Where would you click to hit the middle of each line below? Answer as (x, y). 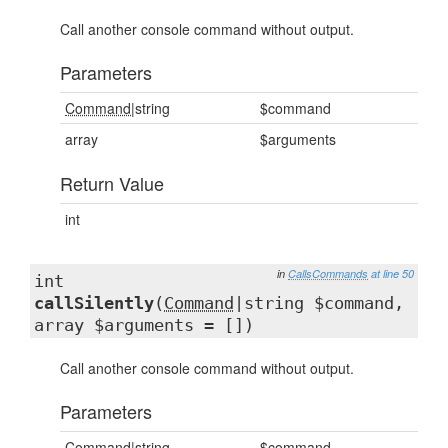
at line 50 (392, 273)
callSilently (94, 303)
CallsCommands (328, 273)
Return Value (112, 183)
